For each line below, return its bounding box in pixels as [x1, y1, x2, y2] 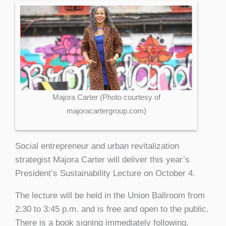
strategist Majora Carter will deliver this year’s [15, 155, 190, 165]
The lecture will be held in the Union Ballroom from [15, 191, 205, 201]
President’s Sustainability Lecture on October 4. [15, 168, 195, 179]
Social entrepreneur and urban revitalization [15, 141, 179, 151]
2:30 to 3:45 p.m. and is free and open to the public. [15, 204, 209, 214]
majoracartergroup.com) [66, 106, 146, 115]
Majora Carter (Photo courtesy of [52, 92, 160, 101]
